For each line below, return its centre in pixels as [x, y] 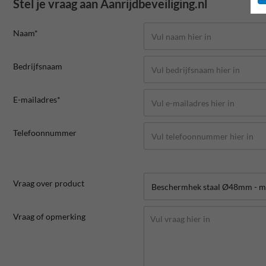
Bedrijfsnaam [38, 66]
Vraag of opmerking [49, 217]
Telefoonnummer [45, 133]
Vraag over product [49, 183]
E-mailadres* [37, 100]
